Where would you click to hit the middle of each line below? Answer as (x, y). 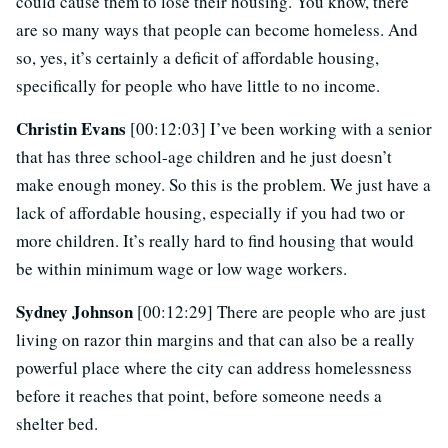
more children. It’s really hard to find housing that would (215, 241)
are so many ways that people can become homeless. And (217, 30)
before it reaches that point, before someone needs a (199, 396)
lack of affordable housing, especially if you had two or (210, 213)
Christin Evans (73, 129)
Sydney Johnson (76, 312)
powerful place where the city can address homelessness (214, 368)
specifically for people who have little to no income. (198, 86)
